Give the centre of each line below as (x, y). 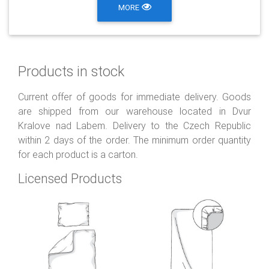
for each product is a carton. (78, 154)
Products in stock (71, 71)
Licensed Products (70, 178)
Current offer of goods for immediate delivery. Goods (134, 96)
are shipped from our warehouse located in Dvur (134, 111)
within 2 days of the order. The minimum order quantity (134, 140)
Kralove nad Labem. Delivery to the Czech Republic (134, 125)
